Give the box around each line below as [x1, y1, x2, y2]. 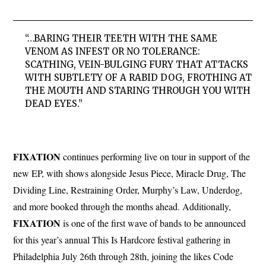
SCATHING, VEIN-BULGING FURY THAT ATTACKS [25, 59, 249, 71]
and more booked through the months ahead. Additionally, [13, 200, 232, 213]
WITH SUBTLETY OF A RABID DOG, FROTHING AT [25, 72, 252, 84]
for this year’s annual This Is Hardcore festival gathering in [13, 233, 231, 246]
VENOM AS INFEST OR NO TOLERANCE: [25, 46, 201, 58]
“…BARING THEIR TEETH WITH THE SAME [25, 33, 218, 45]
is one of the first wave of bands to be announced [61, 217, 246, 230]
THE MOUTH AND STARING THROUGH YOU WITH [25, 85, 251, 97]
